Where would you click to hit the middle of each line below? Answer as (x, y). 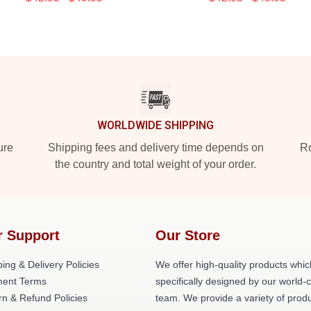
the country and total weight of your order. (155, 164)
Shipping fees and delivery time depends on (155, 148)
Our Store (188, 235)
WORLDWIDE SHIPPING (155, 125)
